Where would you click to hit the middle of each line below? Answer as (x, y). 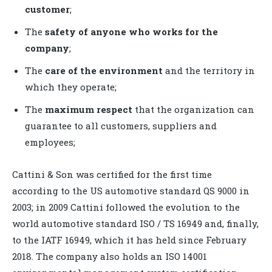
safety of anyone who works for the (131, 31)
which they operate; (71, 87)
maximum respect (89, 109)
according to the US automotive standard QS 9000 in (131, 190)
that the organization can (193, 109)
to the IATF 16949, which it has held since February (129, 240)
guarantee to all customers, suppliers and (121, 125)
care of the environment (104, 70)
